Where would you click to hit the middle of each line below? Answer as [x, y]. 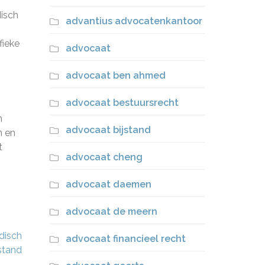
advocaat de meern [111, 211]
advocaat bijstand [108, 130]
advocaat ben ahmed [115, 75]
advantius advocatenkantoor [134, 21]
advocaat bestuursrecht [122, 103]
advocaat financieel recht [125, 239]
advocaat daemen [108, 184]
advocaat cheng [104, 157]
